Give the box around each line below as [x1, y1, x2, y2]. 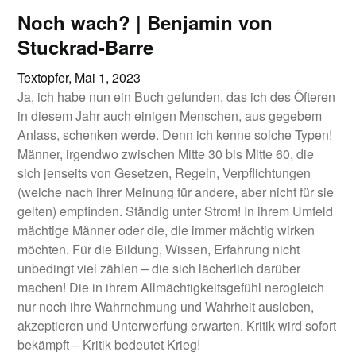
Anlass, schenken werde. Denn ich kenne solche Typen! [17, 126, 333, 144]
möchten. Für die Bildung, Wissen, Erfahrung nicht [17, 240, 300, 258]
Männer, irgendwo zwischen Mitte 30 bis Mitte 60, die [17, 145, 315, 163]
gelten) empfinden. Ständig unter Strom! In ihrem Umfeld [17, 202, 334, 220]
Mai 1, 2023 [75, 68, 141, 87]
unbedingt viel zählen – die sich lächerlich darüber [17, 259, 301, 277]
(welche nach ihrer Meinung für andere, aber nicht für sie [17, 183, 335, 201]
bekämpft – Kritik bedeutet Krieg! [17, 335, 201, 354]
